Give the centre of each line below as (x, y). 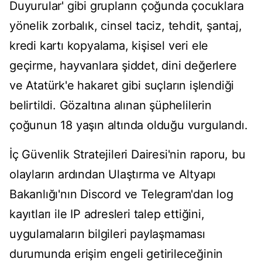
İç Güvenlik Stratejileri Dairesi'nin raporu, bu (127, 155)
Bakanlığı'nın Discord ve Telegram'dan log (121, 194)
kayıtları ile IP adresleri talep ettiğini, (107, 214)
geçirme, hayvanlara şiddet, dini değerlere (123, 66)
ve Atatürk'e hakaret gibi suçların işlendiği (122, 86)
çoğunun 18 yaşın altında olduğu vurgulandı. (129, 125)
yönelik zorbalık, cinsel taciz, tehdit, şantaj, (126, 26)
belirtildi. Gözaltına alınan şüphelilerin (111, 106)
